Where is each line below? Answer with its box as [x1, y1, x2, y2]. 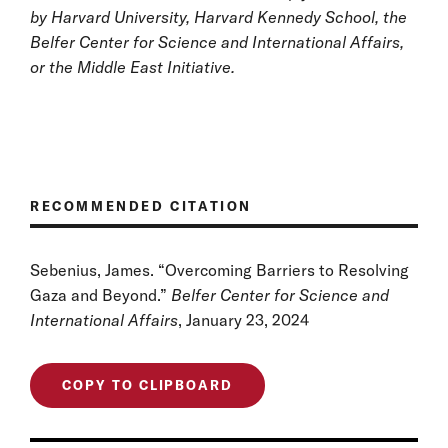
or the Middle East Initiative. [30, 56, 235, 77]
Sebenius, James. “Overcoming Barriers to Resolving [30, 259, 409, 280]
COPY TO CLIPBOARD [62, 376, 234, 393]
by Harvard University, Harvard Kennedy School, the [30, 6, 407, 27]
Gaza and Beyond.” [30, 284, 171, 305]
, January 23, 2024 [178, 309, 309, 330]
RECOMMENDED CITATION [30, 197, 252, 214]
